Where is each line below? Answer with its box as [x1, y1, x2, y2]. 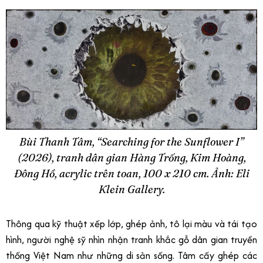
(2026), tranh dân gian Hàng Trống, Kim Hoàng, [17, 151, 246, 165]
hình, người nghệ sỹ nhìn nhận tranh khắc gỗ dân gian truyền [6, 232, 257, 247]
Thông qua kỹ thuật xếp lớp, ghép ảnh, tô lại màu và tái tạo [6, 217, 257, 231]
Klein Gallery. [98, 183, 165, 197]
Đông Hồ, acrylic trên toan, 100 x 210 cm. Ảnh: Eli [14, 167, 249, 181]
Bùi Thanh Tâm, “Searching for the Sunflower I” [19, 135, 244, 149]
